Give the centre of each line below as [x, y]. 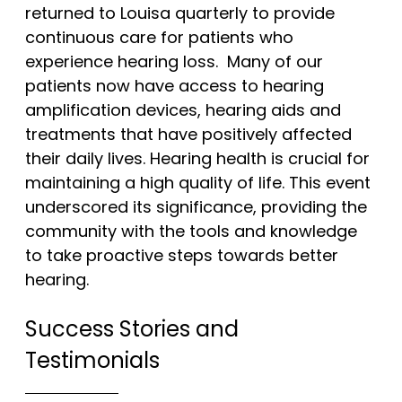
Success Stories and [132, 329]
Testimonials [92, 361]
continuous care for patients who [159, 38]
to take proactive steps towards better [182, 256]
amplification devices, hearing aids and [183, 110]
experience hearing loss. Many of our [174, 62]
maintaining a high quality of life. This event [198, 183]
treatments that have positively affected [188, 135]
